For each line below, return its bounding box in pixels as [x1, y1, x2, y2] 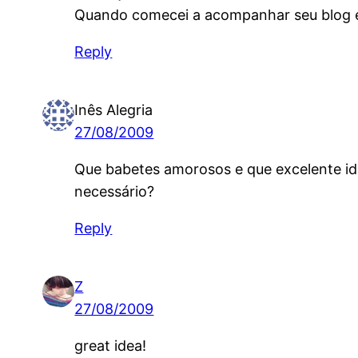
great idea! [74, 337, 147, 355]
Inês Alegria [74, 101, 153, 119]
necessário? [74, 183, 155, 201]
